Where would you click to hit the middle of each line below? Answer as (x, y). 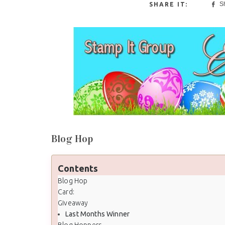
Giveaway (73, 203)
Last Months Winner (98, 214)
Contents (78, 168)
